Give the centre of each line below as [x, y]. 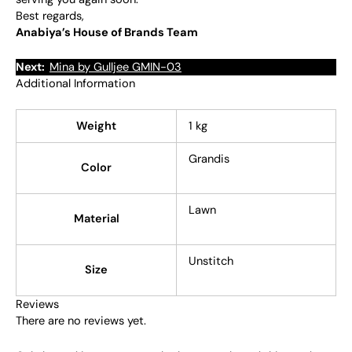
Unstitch [211, 262]
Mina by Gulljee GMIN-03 [115, 68]
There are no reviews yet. [81, 321]
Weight [96, 126]
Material [96, 219]
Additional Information [75, 84]
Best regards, [50, 16]
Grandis [209, 159]
